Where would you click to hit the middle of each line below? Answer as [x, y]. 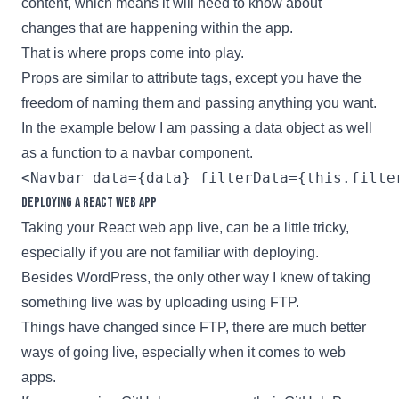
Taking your [60, 227]
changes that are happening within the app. [157, 28]
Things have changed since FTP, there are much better [194, 327]
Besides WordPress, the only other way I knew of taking [196, 277]
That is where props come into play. [133, 53]
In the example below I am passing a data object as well [197, 127]
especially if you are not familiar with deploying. [170, 252]
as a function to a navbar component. [137, 152]
